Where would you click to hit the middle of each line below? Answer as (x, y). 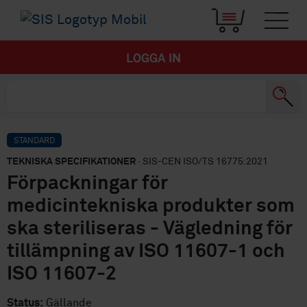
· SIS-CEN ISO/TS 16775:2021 (202, 162)
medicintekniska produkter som (151, 207)
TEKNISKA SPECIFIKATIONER (71, 162)
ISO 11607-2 (62, 274)
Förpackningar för (87, 184)
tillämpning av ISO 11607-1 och (146, 252)
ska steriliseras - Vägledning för (150, 229)
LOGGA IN (153, 59)
